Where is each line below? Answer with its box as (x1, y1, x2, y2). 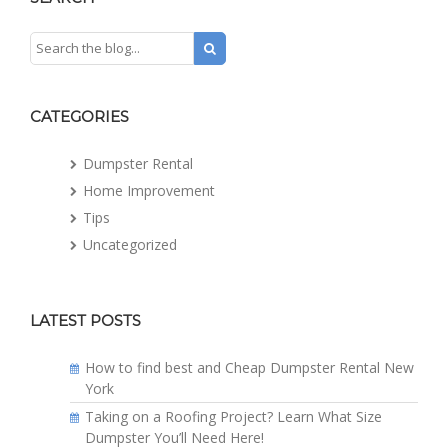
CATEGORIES (30, 106, 129, 126)
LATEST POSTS (30, 310, 141, 330)
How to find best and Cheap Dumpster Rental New (85, 358, 414, 378)
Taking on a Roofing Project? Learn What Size (85, 407, 382, 427)
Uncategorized (83, 235, 177, 255)
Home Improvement (83, 181, 215, 201)
